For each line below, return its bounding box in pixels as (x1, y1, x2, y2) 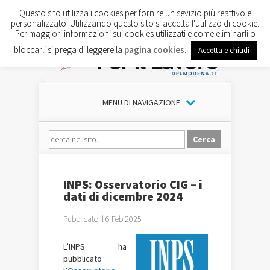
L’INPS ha (63, 241, 127, 252)
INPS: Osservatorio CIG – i (63, 177, 202, 192)
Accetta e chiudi (198, 45, 250, 55)
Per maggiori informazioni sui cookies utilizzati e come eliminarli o (14, 27, 256, 39)
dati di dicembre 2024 (63, 189, 183, 204)
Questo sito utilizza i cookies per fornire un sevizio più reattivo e (19, 7, 251, 19)
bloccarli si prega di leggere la (13, 43, 124, 55)
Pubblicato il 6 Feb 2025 (63, 213, 142, 224)
